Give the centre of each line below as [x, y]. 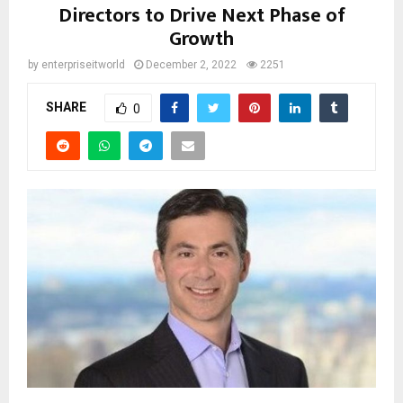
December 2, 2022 [191, 64]
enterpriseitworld [83, 64]
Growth [201, 39]
